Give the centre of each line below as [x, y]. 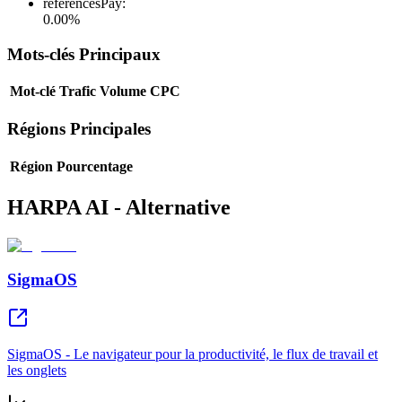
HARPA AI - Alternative [119, 207]
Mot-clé [33, 92]
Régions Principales [79, 129]
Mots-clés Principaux [84, 54]
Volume [123, 92]
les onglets [37, 371]
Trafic [78, 92]
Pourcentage [95, 166]
